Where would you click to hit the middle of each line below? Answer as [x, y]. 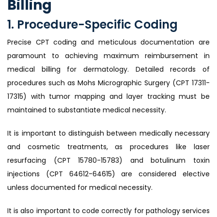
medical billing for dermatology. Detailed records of [108, 70]
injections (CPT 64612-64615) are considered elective [108, 174]
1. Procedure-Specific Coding [93, 25]
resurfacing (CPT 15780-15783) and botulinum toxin [108, 161]
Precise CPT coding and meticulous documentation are [108, 42]
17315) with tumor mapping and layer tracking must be [108, 97]
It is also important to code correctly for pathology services [108, 211]
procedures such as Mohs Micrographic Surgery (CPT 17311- [108, 83]
